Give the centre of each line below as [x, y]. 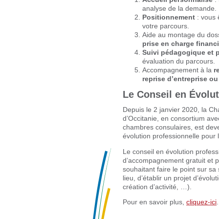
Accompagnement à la [178, 70]
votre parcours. [166, 26]
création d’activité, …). [157, 186]
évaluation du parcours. [179, 61]
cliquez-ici [201, 202]
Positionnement [169, 17]
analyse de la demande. [179, 9]
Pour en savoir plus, [154, 202]
